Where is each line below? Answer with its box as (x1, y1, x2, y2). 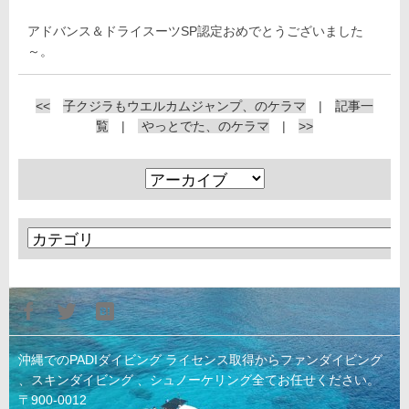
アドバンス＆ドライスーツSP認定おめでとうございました (27, 24, 363, 39)
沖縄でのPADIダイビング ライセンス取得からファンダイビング (18, 352, 383, 368)
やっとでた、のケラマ (138, 119, 269, 134)
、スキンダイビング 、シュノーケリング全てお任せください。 (18, 372, 380, 388)
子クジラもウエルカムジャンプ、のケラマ (63, 99, 306, 114)
